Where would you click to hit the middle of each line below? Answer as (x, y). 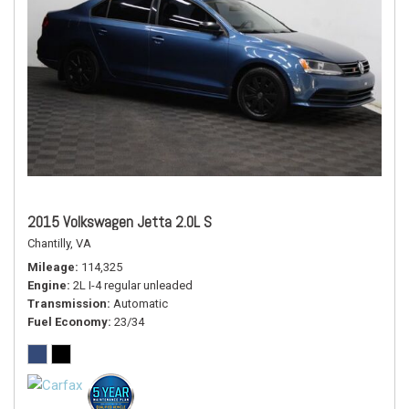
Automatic (141, 304)
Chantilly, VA (59, 243)
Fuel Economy (68, 322)
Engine (47, 285)
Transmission (67, 304)
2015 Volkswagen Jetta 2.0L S (120, 222)
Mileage (51, 267)
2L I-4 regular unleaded (133, 285)
